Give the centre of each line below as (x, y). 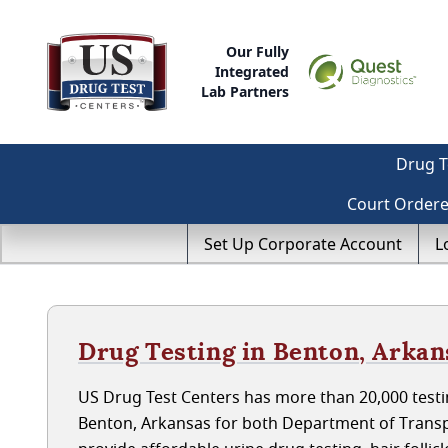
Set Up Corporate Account (303, 244)
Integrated (252, 71)
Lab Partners (245, 91)
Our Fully (258, 51)
